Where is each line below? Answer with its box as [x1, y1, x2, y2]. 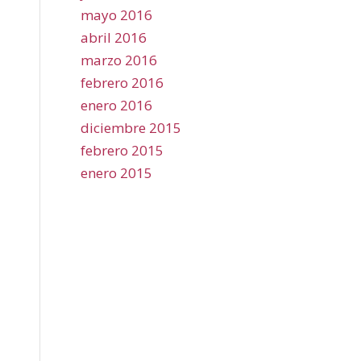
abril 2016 [81, 28, 147, 47]
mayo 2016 [81, 6, 152, 24]
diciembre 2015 [81, 118, 181, 137]
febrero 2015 [81, 141, 164, 160]
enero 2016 [81, 96, 152, 114]
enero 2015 [81, 164, 152, 182]
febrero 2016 [81, 73, 164, 92]
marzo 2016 [81, 51, 157, 69]
